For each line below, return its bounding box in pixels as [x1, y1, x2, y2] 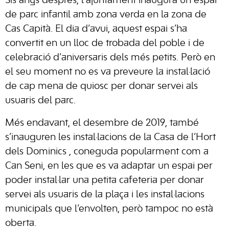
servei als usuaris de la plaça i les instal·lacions [5, 190, 204, 199]
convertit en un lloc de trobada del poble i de [5, 39, 204, 48]
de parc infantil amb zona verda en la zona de [5, 10, 207, 19]
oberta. [5, 219, 36, 228]
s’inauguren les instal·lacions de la [5, 133, 154, 142]
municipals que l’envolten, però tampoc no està [5, 204, 213, 214]
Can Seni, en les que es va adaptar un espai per [5, 162, 213, 171]
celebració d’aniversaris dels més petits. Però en [5, 53, 215, 62]
